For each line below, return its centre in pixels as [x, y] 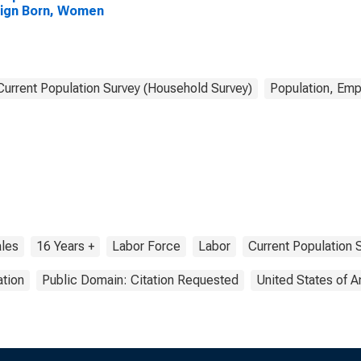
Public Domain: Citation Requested [140, 280]
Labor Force [146, 246]
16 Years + [65, 246]
